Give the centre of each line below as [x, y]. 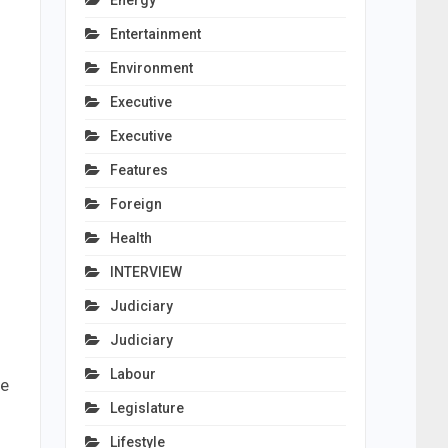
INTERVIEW [145, 272]
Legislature [146, 408]
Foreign [135, 204]
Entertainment [155, 34]
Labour [132, 374]
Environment [151, 68]
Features [138, 170]
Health [130, 238]
